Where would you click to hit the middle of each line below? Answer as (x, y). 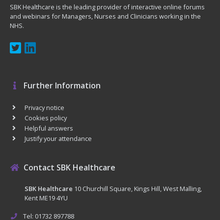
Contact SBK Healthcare (69, 167)
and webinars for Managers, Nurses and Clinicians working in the (105, 16)
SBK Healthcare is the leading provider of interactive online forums (107, 7)
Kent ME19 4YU (46, 198)
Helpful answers (49, 128)
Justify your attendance (58, 138)
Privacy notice (44, 107)
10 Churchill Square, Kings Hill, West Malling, (137, 188)
